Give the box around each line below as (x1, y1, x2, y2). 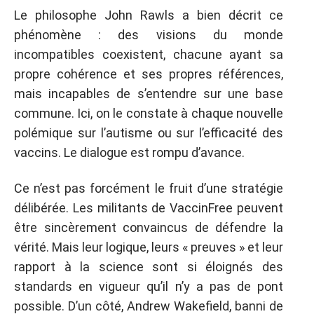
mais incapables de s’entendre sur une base (14, 86, 283, 101)
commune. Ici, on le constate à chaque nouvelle (14, 106, 283, 121)
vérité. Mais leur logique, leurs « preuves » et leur (14, 239, 283, 254)
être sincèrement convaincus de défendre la (14, 219, 283, 235)
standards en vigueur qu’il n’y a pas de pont (14, 278, 283, 294)
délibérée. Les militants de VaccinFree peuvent (14, 200, 283, 215)
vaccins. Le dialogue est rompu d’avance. (14, 145, 245, 160)
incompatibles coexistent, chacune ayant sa (14, 47, 283, 62)
